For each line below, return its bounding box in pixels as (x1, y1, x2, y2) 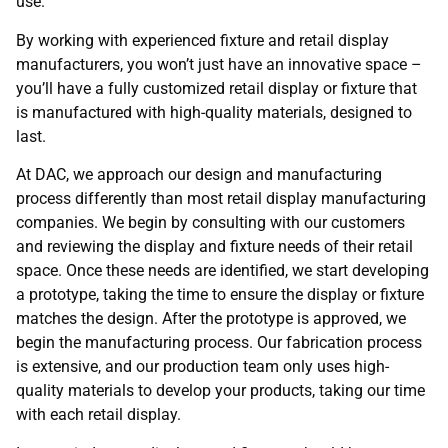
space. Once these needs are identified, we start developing (16, 261, 429, 281)
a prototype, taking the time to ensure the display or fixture (16, 285, 424, 305)
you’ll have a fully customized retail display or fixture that (16, 78, 417, 98)
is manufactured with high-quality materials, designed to (16, 102, 412, 122)
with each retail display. (16, 405, 181, 425)
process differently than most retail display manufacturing (16, 189, 426, 209)
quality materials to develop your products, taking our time (16, 381, 425, 401)
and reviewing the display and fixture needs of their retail (16, 237, 413, 257)
